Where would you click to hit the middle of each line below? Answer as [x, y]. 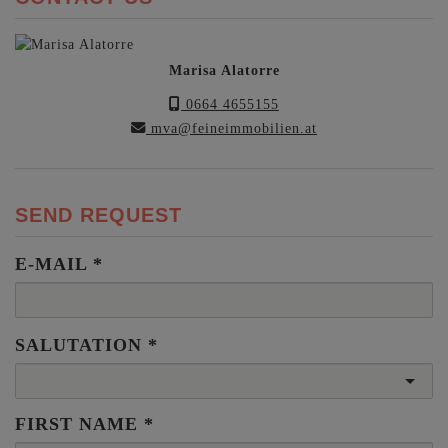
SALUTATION [78, 344]
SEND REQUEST [98, 214]
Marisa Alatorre [224, 69]
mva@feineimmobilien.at [231, 128]
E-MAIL [51, 263]
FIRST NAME [76, 423]
